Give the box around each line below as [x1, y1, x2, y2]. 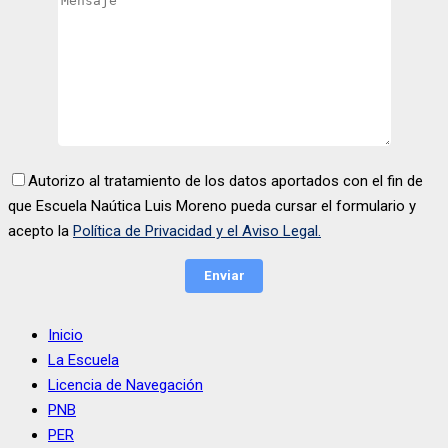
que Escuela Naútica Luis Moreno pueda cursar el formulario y [8, 196, 416, 215]
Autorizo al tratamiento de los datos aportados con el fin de [28, 171, 423, 190]
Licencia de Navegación [48, 375, 203, 394]
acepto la [8, 221, 73, 240]
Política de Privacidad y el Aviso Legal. [73, 221, 321, 240]
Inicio [48, 325, 83, 344]
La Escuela [48, 350, 119, 369]
